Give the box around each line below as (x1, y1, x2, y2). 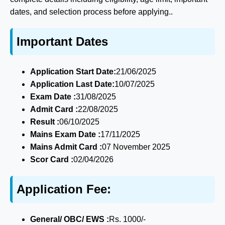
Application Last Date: (30, 80, 115, 89)
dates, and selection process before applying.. (10, 8, 173, 17)
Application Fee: (17, 182, 111, 196)
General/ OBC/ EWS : (30, 215, 109, 224)
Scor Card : (30, 155, 73, 164)
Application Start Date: (30, 67, 116, 76)
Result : (30, 118, 59, 127)
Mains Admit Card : (30, 143, 102, 152)
